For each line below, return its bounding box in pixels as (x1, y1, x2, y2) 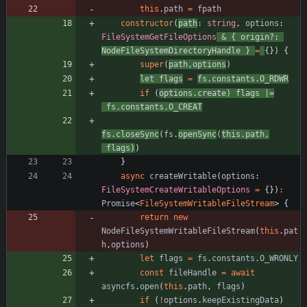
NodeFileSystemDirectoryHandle (101, 45, 241, 56)
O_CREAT (169, 101, 202, 112)
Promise (101, 198, 135, 208)
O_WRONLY (260, 253, 298, 263)
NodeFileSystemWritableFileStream (101, 225, 255, 236)
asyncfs (101, 281, 135, 291)
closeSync (116, 129, 159, 139)
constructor (121, 18, 173, 28)
